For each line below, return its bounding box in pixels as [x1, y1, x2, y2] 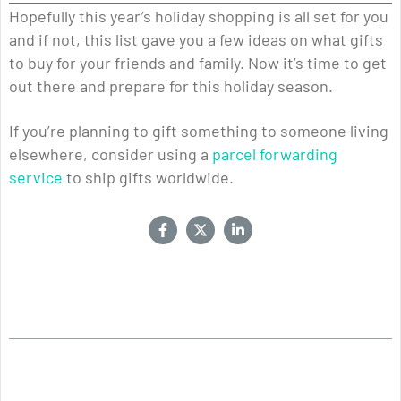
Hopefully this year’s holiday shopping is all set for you [9, 6, 388, 27]
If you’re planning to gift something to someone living [9, 121, 388, 141]
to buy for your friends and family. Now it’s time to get [9, 53, 387, 73]
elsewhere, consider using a [9, 144, 212, 165]
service [9, 167, 63, 188]
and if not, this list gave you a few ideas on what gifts [9, 30, 383, 50]
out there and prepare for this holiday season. [9, 76, 333, 97]
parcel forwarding [212, 144, 337, 165]
